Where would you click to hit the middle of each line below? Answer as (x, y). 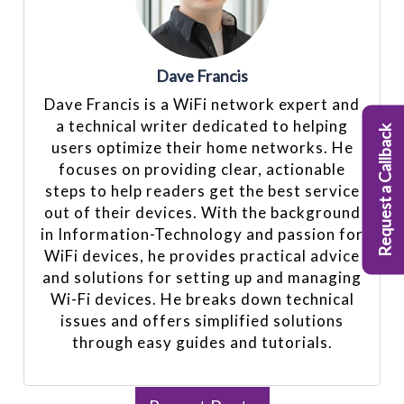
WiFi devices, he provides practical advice (202, 255)
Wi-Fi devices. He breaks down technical (202, 298)
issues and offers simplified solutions (202, 320)
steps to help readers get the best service (202, 190)
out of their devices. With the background (202, 212)
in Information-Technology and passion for (202, 234)
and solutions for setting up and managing (202, 277)
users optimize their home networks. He (202, 147)
